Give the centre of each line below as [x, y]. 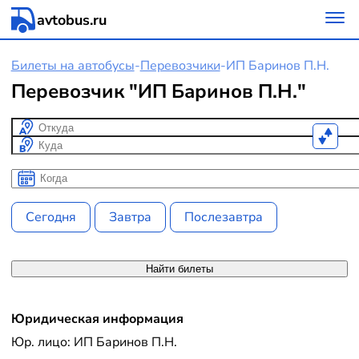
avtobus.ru [71, 20]
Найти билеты [179, 268]
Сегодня [50, 217]
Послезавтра [224, 217]
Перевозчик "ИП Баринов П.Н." [158, 91]
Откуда [34, 127]
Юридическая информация [97, 319]
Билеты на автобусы [73, 66]
